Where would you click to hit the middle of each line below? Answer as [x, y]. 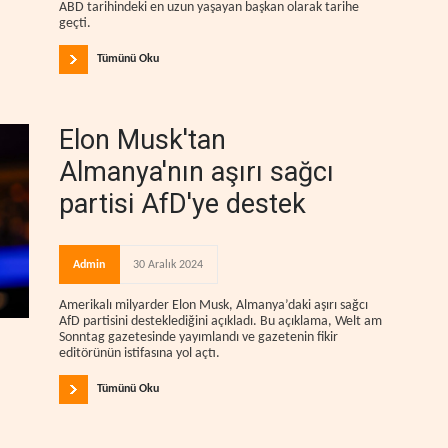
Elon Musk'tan [142, 140]
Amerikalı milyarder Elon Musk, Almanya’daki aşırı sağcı [213, 305]
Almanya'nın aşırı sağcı [196, 172]
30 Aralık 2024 [168, 265]
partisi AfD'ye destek [182, 204]
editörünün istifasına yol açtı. [139, 353]
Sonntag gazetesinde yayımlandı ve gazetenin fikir [198, 337]
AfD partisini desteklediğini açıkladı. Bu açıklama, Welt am [220, 321]
